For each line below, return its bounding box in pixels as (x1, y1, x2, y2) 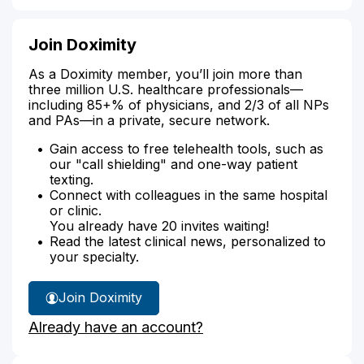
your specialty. (50, 248, 139, 265)
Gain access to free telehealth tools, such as (50, 140, 323, 157)
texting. (50, 171, 93, 188)
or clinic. (50, 201, 102, 219)
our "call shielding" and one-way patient (50, 155, 297, 172)
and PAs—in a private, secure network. (28, 111, 270, 128)
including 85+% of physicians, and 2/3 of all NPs (28, 96, 329, 113)
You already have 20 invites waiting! (50, 217, 269, 234)
